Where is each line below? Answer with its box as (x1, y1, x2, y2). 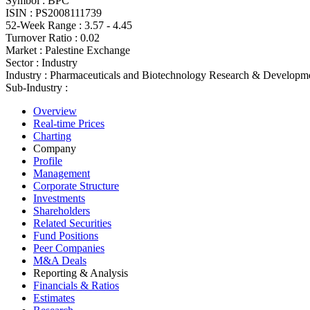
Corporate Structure (33, 179, 119, 192)
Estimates (33, 291, 75, 304)
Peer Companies (33, 241, 104, 254)
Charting (33, 129, 71, 142)
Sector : (6, 56, 39, 69)
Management (33, 167, 90, 179)
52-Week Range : (6, 19, 82, 31)
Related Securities (33, 217, 111, 229)
